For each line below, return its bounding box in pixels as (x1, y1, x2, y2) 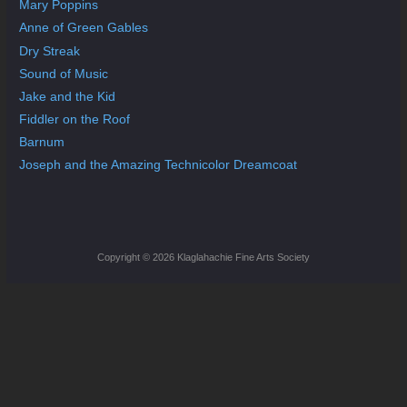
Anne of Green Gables (19, 20, 149, 35)
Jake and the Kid (19, 88, 116, 104)
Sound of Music (19, 65, 109, 81)
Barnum (19, 134, 65, 150)
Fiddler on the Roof (19, 112, 131, 127)
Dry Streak (19, 43, 81, 58)
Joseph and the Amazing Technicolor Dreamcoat (19, 157, 298, 173)
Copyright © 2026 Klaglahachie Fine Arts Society (96, 252, 310, 263)
